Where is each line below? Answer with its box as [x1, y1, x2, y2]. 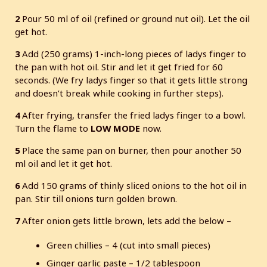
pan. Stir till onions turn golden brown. [15, 192, 177, 204]
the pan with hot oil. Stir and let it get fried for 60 [15, 60, 223, 73]
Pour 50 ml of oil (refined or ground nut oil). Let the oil [22, 12, 250, 24]
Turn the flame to [15, 122, 91, 134]
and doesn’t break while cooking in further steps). [15, 86, 223, 99]
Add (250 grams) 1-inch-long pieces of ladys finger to [22, 47, 246, 60]
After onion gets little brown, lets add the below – [22, 214, 231, 226]
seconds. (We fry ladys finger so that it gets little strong [15, 73, 247, 86]
